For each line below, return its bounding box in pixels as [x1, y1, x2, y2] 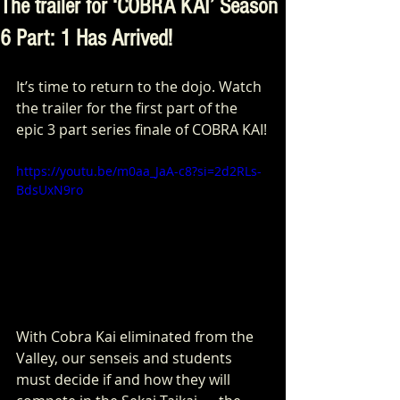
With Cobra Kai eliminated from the [16, 326, 257, 346]
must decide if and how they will [16, 369, 234, 389]
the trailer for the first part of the [16, 98, 241, 118]
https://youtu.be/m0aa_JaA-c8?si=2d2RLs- [16, 162, 262, 179]
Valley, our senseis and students [16, 347, 236, 368]
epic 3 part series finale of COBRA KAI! [16, 120, 267, 139]
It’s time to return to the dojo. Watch [16, 77, 265, 96]
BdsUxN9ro [16, 181, 83, 198]
